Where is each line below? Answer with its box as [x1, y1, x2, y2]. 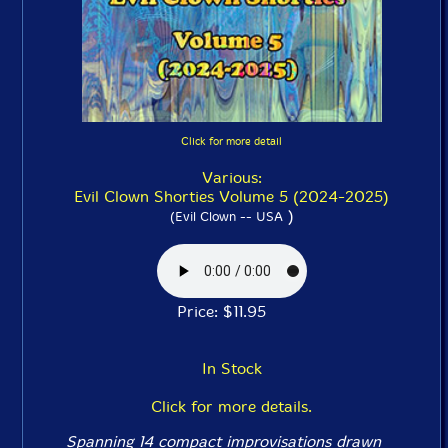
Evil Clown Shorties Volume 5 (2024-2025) [74, 187, 389, 206]
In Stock [201, 359, 262, 378]
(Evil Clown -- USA [169, 209, 283, 224]
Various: [201, 168, 262, 187]
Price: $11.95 [177, 302, 286, 321]
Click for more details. [151, 397, 312, 416]
